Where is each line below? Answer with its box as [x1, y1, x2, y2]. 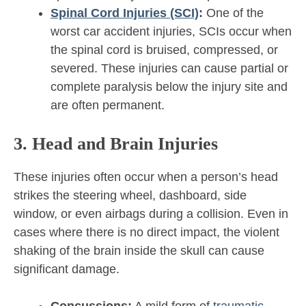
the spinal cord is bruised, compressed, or [51, 43, 278, 57]
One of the [203, 6, 264, 20]
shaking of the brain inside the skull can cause [14, 244, 264, 258]
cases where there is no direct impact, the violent [14, 225, 279, 240]
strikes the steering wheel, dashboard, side [14, 189, 247, 203]
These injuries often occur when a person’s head [14, 170, 278, 184]
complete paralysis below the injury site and [51, 80, 288, 94]
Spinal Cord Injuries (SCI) [51, 6, 199, 20]
